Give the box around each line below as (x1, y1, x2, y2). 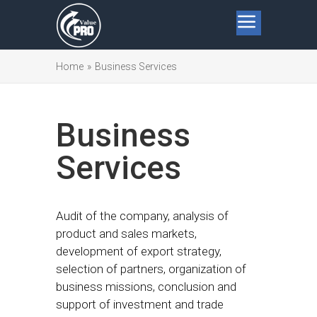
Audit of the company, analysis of (56, 209, 229, 223)
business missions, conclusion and (56, 279, 236, 294)
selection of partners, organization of (56, 262, 246, 276)
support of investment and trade (56, 297, 224, 311)
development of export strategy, (56, 244, 221, 258)
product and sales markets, (56, 226, 197, 241)
